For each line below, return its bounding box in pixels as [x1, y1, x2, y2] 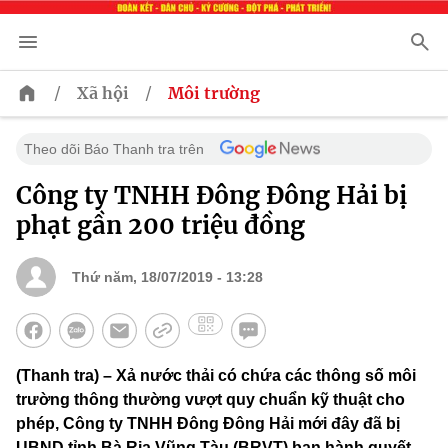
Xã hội [77, 83, 129, 104]
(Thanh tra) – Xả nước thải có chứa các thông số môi [16, 367, 416, 385]
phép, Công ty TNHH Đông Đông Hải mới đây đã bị [16, 415, 400, 433]
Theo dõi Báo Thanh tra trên [24, 141, 204, 158]
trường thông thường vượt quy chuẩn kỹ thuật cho [16, 391, 405, 409]
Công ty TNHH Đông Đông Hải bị [16, 180, 407, 212]
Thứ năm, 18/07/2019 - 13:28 [72, 269, 263, 286]
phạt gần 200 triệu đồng [16, 210, 305, 242]
